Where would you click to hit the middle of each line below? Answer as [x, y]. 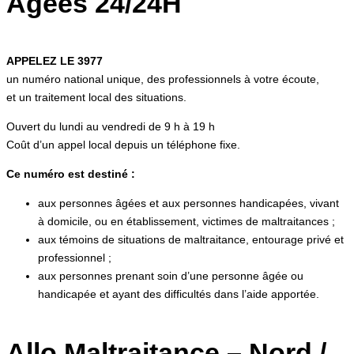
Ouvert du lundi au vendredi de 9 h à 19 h [111, 126]
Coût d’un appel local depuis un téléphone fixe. [123, 144]
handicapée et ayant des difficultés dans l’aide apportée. [179, 294]
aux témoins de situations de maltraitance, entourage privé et [191, 239]
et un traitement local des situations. [96, 97]
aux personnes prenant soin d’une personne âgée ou [171, 275]
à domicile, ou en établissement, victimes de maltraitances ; [186, 221]
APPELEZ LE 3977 [55, 60]
